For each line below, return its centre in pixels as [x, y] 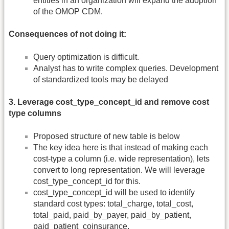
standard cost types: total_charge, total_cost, [113, 203]
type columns [35, 113]
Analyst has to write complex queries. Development [126, 68]
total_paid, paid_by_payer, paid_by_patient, [112, 215]
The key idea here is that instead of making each [121, 147]
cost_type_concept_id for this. [87, 181]
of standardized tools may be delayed [101, 79]
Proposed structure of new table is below [107, 136]
